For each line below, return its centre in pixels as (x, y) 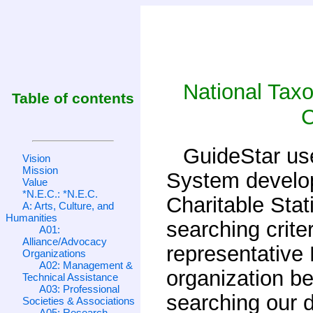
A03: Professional (79, 289)
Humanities (31, 217)
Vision (36, 158)
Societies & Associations (79, 300)
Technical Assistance (70, 277)
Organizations (54, 253)
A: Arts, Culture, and (68, 205)
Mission (40, 170)
